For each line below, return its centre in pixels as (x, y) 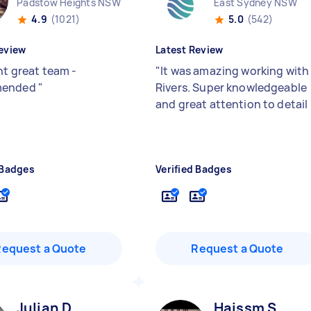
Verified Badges (194, 169)
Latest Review (190, 50)
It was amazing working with (235, 71)
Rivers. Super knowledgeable (232, 87)
